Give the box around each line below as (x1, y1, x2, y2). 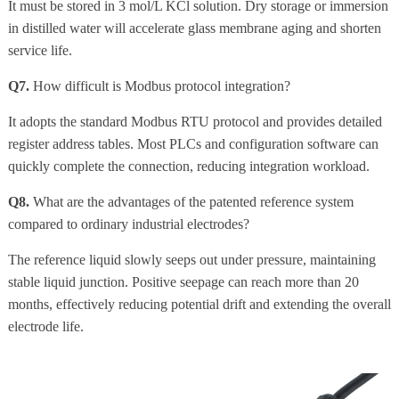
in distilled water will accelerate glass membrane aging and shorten (7, 20, 381, 37)
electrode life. (7, 319, 84, 335)
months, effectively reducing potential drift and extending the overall (7, 297, 391, 313)
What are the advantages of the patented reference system (28, 194, 354, 210)
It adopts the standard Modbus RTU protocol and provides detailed (7, 114, 382, 130)
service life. (7, 43, 72, 59)
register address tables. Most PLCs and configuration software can (7, 136, 379, 152)
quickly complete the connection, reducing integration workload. (7, 159, 370, 175)
